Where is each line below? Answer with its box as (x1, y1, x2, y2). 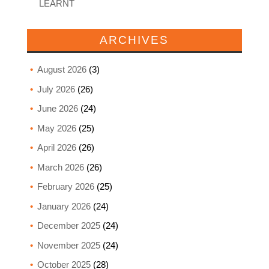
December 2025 (37, 220, 100, 231)
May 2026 (37, 122, 76, 133)
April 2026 (37, 142, 76, 153)
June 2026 (37, 103, 78, 114)
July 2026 (37, 83, 75, 94)
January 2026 (37, 201, 91, 211)
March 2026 (37, 162, 84, 172)
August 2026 (37, 64, 86, 75)
